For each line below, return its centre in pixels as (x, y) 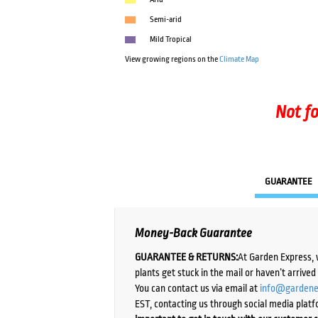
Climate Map (240, 60)
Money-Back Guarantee (194, 234)
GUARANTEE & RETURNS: (187, 257)
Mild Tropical (171, 40)
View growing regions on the (172, 60)
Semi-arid (166, 20)
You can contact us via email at (198, 288)
